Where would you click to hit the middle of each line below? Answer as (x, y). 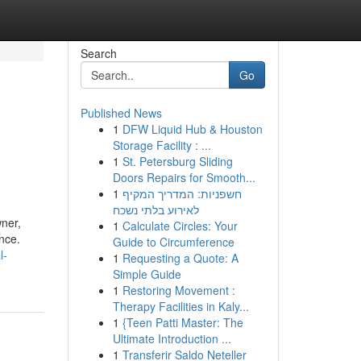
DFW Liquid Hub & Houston (192, 129)
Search (98, 53)
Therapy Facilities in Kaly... (180, 306)
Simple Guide (147, 274)
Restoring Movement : (178, 290)
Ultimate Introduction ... (172, 338)
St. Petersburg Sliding (177, 161)
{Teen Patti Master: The (183, 322)
